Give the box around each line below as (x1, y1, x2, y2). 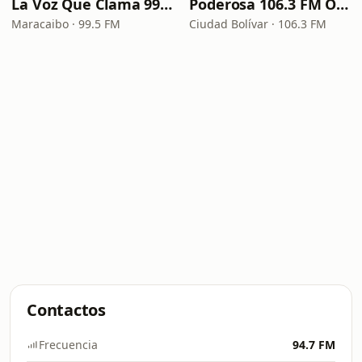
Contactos (27, 299, 106, 321)
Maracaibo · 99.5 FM (11, 16, 120, 32)
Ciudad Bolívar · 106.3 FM (189, 16, 326, 32)
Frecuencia (39, 337, 98, 352)
